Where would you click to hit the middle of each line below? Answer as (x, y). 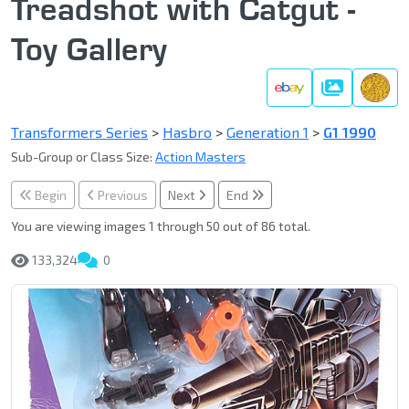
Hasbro (187, 132)
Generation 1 (267, 132)
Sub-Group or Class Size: (83, 157)
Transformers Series (79, 132)
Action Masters (200, 157)
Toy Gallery (89, 49)
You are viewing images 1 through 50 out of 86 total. (161, 226)
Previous (121, 195)
